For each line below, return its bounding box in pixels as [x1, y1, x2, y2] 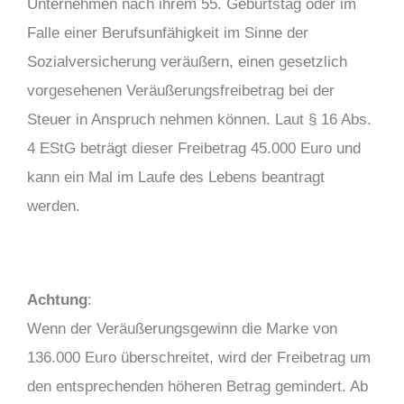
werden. [27, 197, 80, 215]
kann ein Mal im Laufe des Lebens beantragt [27, 169, 325, 186]
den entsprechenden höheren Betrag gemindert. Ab [27, 378, 368, 395]
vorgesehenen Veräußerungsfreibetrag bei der [27, 82, 335, 99]
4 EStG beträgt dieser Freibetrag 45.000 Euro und [27, 140, 361, 157]
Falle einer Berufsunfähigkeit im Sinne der [27, 24, 308, 41]
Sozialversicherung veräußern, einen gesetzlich [27, 53, 347, 70]
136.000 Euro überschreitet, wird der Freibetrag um [27, 349, 371, 366]
